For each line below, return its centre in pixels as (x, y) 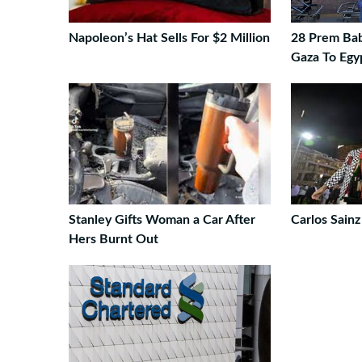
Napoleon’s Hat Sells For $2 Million (169, 38)
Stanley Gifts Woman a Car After (162, 220)
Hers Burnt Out (114, 239)
